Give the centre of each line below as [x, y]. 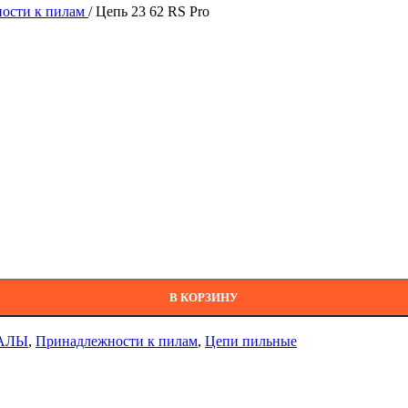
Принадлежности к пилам [117, 341]
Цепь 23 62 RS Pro [153, 11]
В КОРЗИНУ [204, 297]
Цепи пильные [251, 341]
